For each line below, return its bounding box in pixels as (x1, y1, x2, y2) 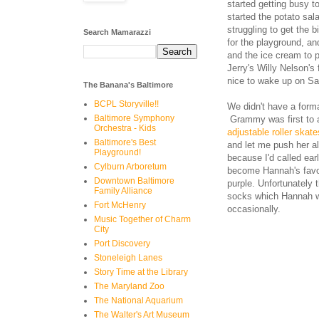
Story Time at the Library (94, 267, 188, 277)
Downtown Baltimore (94, 176, 174, 186)
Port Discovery (94, 239, 150, 249)
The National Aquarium (94, 296, 183, 305)
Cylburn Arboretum (94, 162, 167, 172)
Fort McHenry (94, 200, 146, 210)
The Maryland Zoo (94, 281, 164, 291)
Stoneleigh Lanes (94, 253, 162, 263)
